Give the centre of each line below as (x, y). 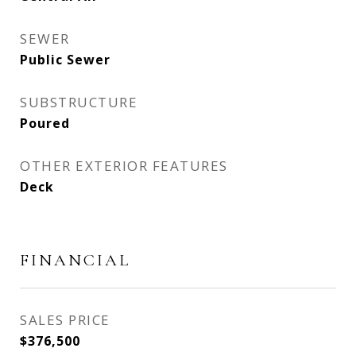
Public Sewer (65, 60)
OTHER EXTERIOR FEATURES (124, 166)
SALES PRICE (65, 320)
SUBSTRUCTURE (79, 102)
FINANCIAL (75, 260)
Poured (45, 123)
